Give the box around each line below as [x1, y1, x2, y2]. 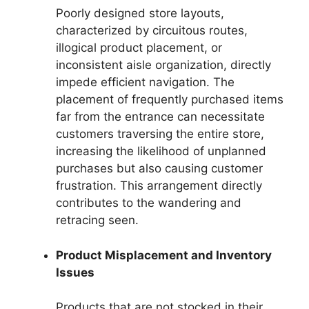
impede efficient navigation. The [56, 75, 235, 89]
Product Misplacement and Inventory [56, 248, 272, 262]
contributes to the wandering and [56, 196, 241, 210]
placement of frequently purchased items [56, 92, 283, 106]
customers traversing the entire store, [56, 127, 264, 141]
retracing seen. [56, 213, 139, 227]
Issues [56, 265, 94, 279]
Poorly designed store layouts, [56, 6, 224, 20]
